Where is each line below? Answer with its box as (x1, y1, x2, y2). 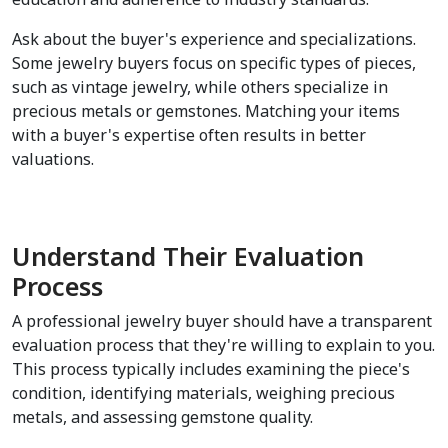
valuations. (12, 148, 94, 171)
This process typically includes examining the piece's (12, 358, 410, 381)
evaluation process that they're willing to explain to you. (12, 334, 435, 357)
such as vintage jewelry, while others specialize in (12, 76, 388, 99)
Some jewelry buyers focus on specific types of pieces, (12, 52, 416, 75)
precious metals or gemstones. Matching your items (12, 100, 400, 123)
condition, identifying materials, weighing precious (12, 382, 395, 405)
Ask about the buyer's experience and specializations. (12, 28, 416, 51)
